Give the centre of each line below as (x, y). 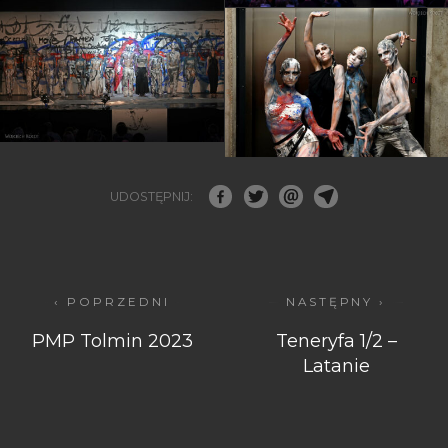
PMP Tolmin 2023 (112, 340)
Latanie (336, 365)
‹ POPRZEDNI (112, 301)
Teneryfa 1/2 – (336, 340)
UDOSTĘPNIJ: (152, 196)
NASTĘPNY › (336, 301)
